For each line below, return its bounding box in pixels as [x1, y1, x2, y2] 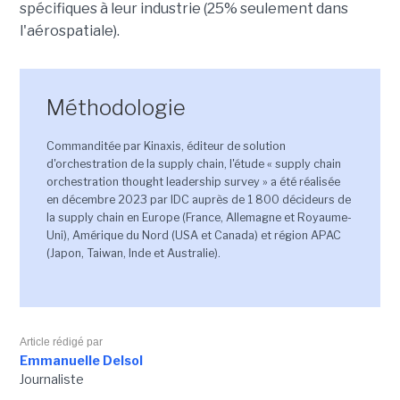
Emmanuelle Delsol [19, 353, 143, 369]
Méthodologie [46, 95, 186, 121]
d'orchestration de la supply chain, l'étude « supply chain [46, 157, 341, 171]
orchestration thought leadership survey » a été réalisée [46, 175, 340, 189]
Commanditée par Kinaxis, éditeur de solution [46, 139, 286, 154]
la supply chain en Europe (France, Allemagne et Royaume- [46, 211, 352, 225]
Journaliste [19, 371, 84, 387]
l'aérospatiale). [19, 22, 120, 40]
